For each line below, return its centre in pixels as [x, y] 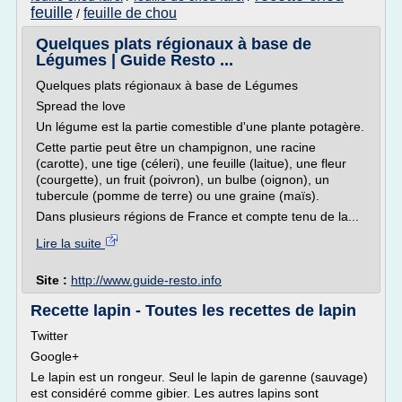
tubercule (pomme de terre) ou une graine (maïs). [178, 196]
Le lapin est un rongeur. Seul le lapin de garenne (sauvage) [199, 377]
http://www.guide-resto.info [146, 280]
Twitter [49, 336]
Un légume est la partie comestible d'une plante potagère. [200, 127]
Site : [53, 280]
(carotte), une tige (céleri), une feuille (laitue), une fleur [191, 163]
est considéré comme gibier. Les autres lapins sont [175, 393]
